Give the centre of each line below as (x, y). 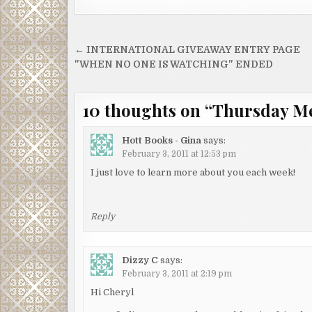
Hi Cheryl (112, 292)
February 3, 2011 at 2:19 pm (177, 273)
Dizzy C (140, 260)
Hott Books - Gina (162, 141)
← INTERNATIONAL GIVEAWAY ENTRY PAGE (187, 50)
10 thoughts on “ (148, 110)
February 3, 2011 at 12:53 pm (179, 154)
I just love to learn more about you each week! (193, 173)
